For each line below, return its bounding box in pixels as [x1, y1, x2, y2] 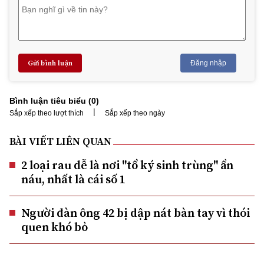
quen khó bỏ [21, 218, 88, 235]
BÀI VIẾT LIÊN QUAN [9, 133, 111, 148]
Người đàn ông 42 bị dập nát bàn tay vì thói [21, 204, 250, 221]
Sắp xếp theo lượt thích [9, 108, 84, 117]
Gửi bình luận [28, 58, 72, 68]
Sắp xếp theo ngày [105, 108, 165, 117]
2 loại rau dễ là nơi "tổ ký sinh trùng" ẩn [21, 156, 233, 173]
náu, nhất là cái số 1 [21, 170, 126, 187]
